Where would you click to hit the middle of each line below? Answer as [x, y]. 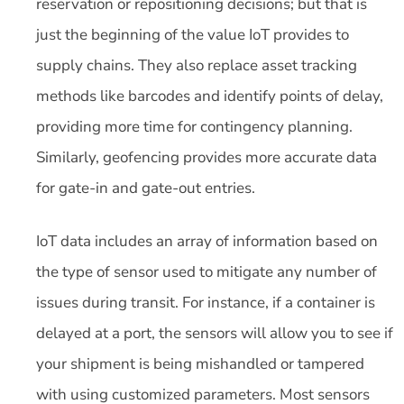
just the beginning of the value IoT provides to [193, 34]
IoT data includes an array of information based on [207, 241]
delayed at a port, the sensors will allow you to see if [215, 333]
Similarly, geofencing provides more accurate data [207, 157]
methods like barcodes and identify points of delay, [210, 96]
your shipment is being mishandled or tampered [200, 364]
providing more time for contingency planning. [194, 126]
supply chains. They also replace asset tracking [197, 65]
